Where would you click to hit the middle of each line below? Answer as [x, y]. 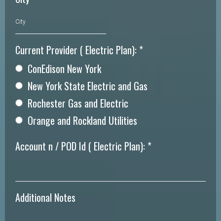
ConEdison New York [64, 68]
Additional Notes [45, 197]
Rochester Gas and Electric [78, 103]
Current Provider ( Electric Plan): [77, 50]
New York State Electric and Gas [88, 86]
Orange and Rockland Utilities [82, 120]
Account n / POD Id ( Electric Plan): [81, 146]
